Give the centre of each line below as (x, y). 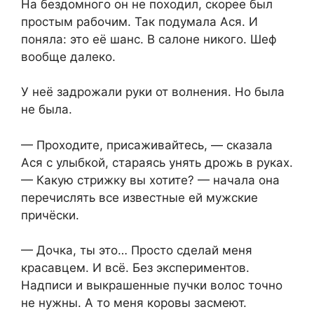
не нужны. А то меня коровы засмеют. (134, 303)
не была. (47, 110)
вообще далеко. (68, 56)
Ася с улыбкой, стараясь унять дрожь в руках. (157, 162)
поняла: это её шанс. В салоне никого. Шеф (149, 39)
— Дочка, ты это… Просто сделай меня (137, 251)
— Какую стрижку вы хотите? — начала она (150, 180)
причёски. (50, 215)
